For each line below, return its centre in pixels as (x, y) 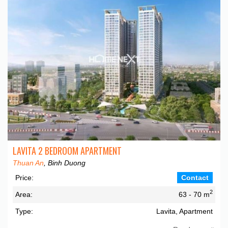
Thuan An (28, 163)
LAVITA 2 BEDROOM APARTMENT (67, 150)
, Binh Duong (65, 163)
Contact (195, 177)
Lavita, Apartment (184, 211)
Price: (24, 177)
